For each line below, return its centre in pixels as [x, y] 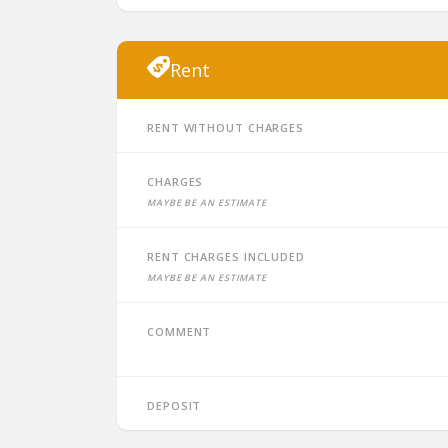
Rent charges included [226, 255]
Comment [179, 330]
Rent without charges [225, 126]
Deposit [174, 404]
